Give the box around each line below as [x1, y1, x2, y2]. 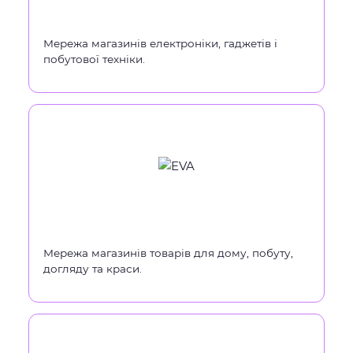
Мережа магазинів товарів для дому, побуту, [43, 247, 293, 259]
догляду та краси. [43, 262, 142, 275]
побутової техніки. [43, 53, 145, 65]
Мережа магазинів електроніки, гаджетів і [43, 37, 277, 50]
